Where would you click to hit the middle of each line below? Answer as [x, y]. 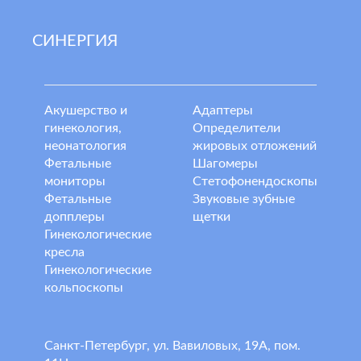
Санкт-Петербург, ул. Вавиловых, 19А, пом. [172, 346]
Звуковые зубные [244, 199]
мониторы [75, 181]
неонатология [85, 146]
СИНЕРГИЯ [75, 41]
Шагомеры [225, 164]
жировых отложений [255, 146]
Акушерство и [86, 110]
